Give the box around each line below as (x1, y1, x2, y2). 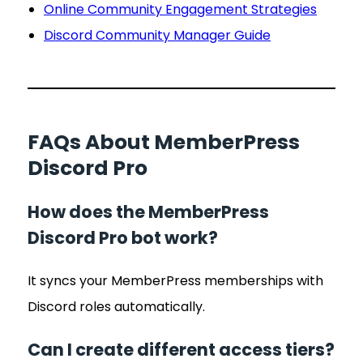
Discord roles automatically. (28, 297, 205, 316)
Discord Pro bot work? (28, 225, 218, 250)
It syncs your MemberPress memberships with (28, 271, 323, 290)
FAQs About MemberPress (28, 128, 300, 157)
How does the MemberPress (28, 199, 269, 224)
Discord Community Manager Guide (44, 25, 271, 45)
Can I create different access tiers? (28, 337, 335, 361)
